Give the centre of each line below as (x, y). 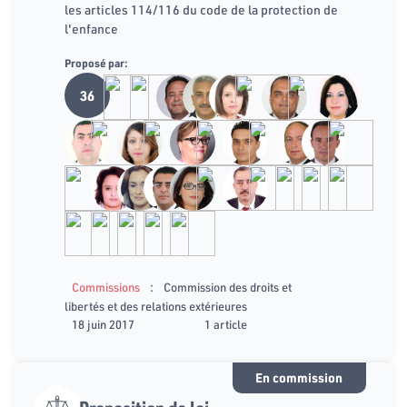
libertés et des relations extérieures (156, 307)
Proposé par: (96, 63)
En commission (299, 377)
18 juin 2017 (103, 325)
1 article (226, 325)
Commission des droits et (228, 288)
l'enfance (91, 29)
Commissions (106, 288)
